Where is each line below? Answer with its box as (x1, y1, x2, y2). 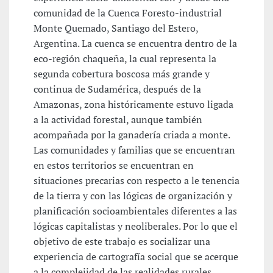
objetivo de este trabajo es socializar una (34, 235, 210, 249)
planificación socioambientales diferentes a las (34, 204, 237, 218)
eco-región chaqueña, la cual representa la (34, 52, 216, 66)
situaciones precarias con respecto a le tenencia (34, 174, 239, 188)
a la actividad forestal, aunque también (34, 113, 202, 127)
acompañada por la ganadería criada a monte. (34, 128, 230, 142)
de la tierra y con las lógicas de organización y (34, 189, 232, 203)
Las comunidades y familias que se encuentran (34, 143, 235, 157)
